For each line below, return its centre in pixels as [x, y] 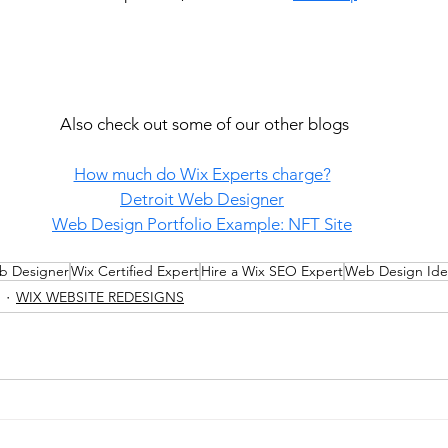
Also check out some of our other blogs [204, 124]
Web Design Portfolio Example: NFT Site [202, 224]
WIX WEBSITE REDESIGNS [100, 297]
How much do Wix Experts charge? [202, 174]
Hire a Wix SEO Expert [272, 271]
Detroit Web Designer [202, 199]
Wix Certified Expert [135, 271]
